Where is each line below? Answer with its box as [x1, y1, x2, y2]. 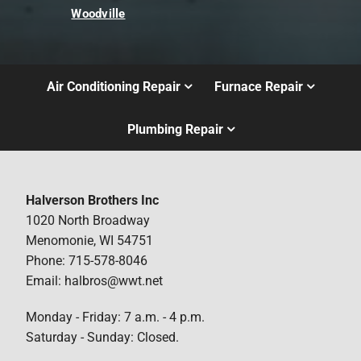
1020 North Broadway [26, 212, 151, 228]
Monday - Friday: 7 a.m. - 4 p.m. [26, 309, 205, 325]
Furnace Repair [214, 78, 304, 94]
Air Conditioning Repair [46, 78, 180, 94]
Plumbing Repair [127, 122, 223, 138]
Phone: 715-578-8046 [26, 252, 148, 268]
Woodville [71, 6, 126, 21]
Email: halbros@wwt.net [26, 272, 164, 288]
